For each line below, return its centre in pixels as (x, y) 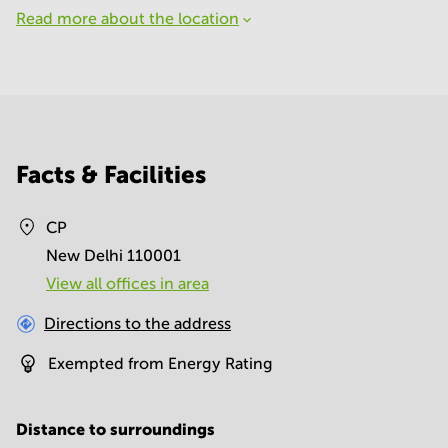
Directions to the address (137, 323)
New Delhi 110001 (113, 255)
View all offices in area (127, 283)
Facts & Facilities (111, 174)
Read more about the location (127, 18)
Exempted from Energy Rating (160, 363)
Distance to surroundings (115, 429)
